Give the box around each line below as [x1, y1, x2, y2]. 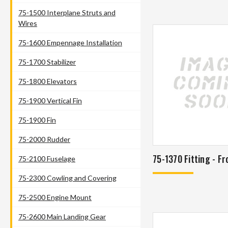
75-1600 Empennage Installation [18, 38, 122, 47]
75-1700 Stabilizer [18, 57, 76, 66]
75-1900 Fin [18, 115, 56, 124]
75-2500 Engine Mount [18, 192, 92, 202]
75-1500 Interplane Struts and [18, 8, 116, 17]
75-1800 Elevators [18, 76, 77, 85]
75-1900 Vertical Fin [18, 96, 82, 105]
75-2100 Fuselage [18, 154, 75, 163]
